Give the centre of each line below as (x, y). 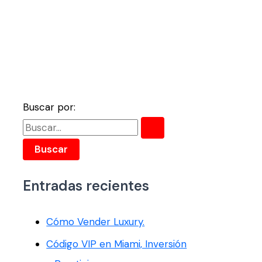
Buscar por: (49, 107)
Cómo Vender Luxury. (96, 221)
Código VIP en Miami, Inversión (117, 244)
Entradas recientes (86, 185)
